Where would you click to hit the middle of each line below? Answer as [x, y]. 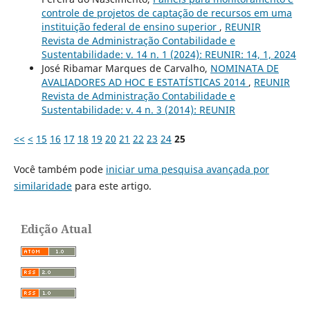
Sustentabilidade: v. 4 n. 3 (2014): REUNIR [138, 109]
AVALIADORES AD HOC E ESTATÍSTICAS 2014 [145, 82]
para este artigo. [111, 185]
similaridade [43, 185]
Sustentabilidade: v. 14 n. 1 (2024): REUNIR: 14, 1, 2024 [168, 54]
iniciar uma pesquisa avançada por [187, 169]
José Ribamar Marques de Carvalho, [126, 68]
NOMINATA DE [244, 68]
